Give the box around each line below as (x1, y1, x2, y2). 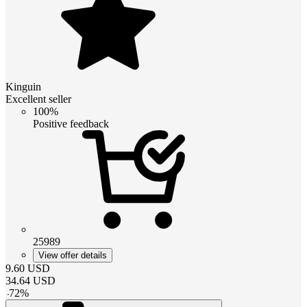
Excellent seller (5, 93, 71, 105)
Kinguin (5, 80, 41, 93)
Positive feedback (33, 117, 109, 130)
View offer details (38, 249, 107, 260)
